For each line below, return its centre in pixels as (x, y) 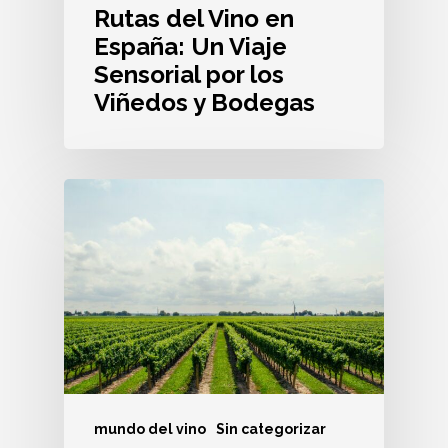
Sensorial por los (189, 75)
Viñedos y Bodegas (204, 103)
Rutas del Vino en (194, 19)
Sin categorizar (271, 429)
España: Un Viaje (190, 47)
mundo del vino (150, 429)
